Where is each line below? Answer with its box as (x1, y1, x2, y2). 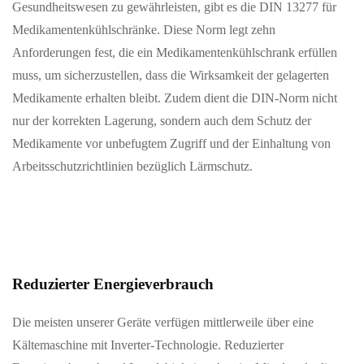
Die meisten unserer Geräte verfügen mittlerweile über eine (12, 315, 314, 330)
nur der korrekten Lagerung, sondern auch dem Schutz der (12, 114, 311, 128)
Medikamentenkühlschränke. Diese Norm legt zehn (12, 23, 275, 37)
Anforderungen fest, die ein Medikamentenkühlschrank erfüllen (12, 45, 337, 60)
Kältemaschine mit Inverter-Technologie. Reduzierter (12, 338, 284, 353)
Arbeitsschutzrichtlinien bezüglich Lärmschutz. (12, 159, 253, 174)
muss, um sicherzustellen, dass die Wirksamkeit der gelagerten (12, 68, 329, 83)
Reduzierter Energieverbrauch (12, 275, 214, 293)
